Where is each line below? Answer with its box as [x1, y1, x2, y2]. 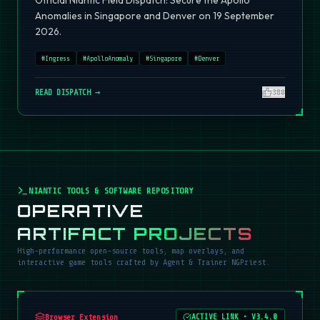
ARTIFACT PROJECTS [17, 223, 253, 245]
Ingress [45, 54, 70, 63]
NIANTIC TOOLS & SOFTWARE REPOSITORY [29, 186, 194, 196]
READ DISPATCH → [35, 87, 100, 98]
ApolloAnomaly [86, 54, 133, 63]
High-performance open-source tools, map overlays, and [17, 246, 244, 256]
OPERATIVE [17, 200, 145, 222]
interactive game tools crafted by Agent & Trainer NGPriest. [17, 257, 270, 268]
